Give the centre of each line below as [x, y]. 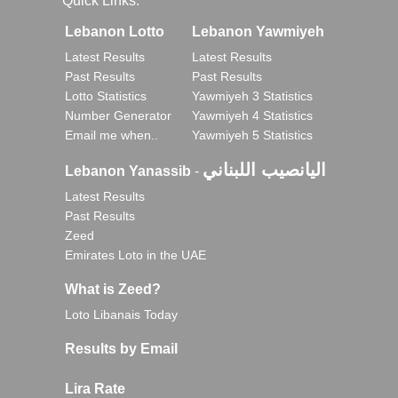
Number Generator [118, 115]
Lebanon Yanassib [128, 171]
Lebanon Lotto [115, 32]
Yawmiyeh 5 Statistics [252, 135]
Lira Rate [95, 389]
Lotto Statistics [106, 96]
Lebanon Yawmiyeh [258, 32]
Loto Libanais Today [121, 314]
